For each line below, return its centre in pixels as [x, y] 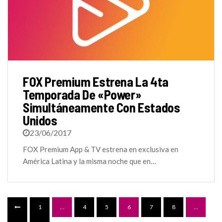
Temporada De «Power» [82, 94]
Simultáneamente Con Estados [102, 107]
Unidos [40, 120]
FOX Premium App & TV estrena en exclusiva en [101, 149]
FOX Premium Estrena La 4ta [96, 81]
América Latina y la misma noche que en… [89, 161]
